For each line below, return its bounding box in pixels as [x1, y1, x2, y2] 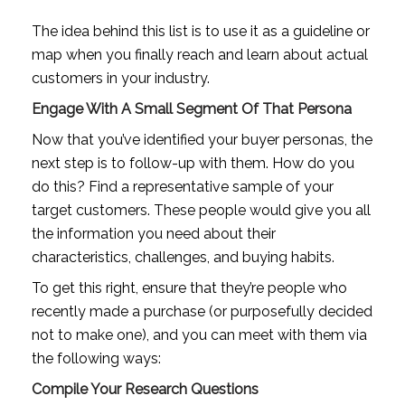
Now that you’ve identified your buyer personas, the [31, 130, 372, 148]
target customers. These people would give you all [31, 201, 371, 219]
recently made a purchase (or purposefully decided [31, 302, 372, 320]
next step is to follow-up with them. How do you [31, 154, 354, 172]
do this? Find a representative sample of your [31, 177, 334, 195]
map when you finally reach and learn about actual [31, 45, 368, 63]
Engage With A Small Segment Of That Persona [31, 99, 352, 118]
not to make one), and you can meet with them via [31, 325, 367, 344]
